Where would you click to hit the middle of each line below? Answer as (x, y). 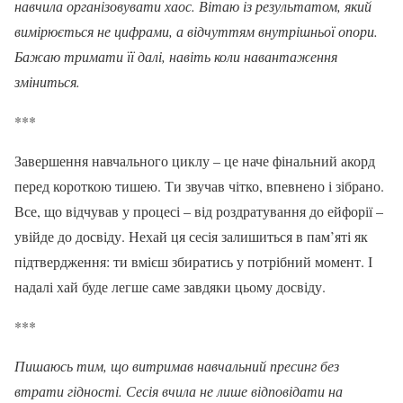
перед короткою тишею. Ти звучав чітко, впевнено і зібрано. (199, 185)
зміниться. (47, 81)
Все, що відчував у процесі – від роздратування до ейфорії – (199, 210)
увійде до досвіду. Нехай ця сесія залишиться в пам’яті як (191, 236)
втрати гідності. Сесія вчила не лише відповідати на (179, 390)
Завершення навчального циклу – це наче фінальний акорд (195, 160)
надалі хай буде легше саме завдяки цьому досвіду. (170, 286)
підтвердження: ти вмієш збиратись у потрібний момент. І (193, 261)
